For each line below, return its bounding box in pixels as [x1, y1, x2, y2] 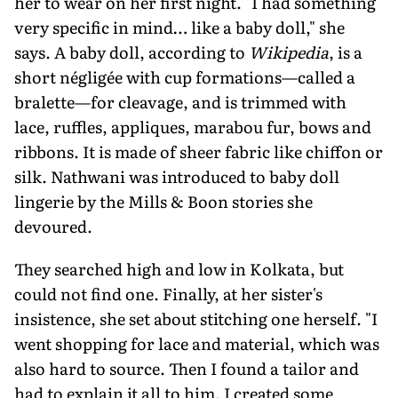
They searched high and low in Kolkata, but [14, 256, 344, 281]
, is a [329, 39, 362, 64]
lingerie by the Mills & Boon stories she [14, 188, 313, 213]
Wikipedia [249, 39, 329, 64]
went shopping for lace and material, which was [14, 330, 379, 355]
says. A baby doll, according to [14, 39, 249, 64]
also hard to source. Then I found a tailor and [14, 355, 359, 380]
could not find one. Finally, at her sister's [14, 281, 322, 306]
